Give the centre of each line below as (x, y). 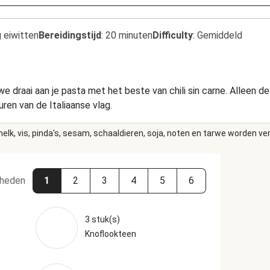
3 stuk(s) (102, 219)
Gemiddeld (220, 35)
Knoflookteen (110, 234)
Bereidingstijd (70, 35)
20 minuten (129, 35)
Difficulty (173, 35)
